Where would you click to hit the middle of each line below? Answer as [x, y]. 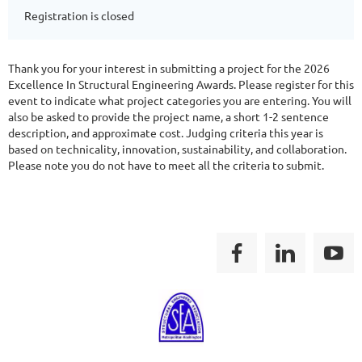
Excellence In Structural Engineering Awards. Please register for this [181, 84]
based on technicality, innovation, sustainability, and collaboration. [177, 149]
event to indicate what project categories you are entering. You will [180, 100]
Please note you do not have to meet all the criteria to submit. [167, 165]
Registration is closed [79, 15]
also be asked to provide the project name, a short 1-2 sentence [168, 116]
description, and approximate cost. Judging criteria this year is [166, 133]
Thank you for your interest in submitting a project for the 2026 [169, 68]
